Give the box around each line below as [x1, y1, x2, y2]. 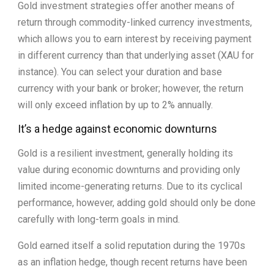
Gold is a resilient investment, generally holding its [18, 147, 233, 159]
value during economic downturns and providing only [18, 163, 240, 176]
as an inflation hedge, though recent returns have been [18, 256, 247, 268]
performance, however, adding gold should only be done [18, 196, 256, 209]
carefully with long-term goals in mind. [18, 213, 180, 225]
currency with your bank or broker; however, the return [18, 82, 243, 94]
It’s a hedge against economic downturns [18, 122, 217, 135]
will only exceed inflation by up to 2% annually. [18, 98, 213, 111]
